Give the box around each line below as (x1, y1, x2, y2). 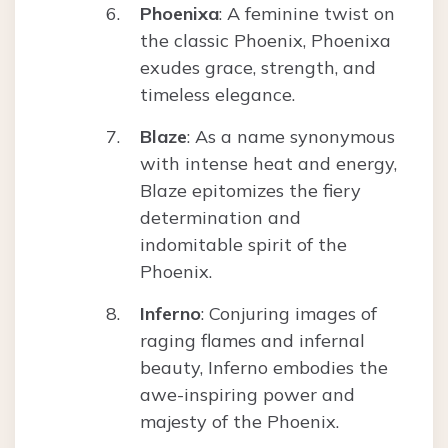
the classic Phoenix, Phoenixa (140, 29, 391, 53)
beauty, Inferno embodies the (140, 356, 388, 380)
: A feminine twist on (219, 2, 395, 26)
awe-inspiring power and (140, 383, 355, 407)
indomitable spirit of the (140, 233, 347, 257)
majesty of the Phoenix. (140, 410, 339, 434)
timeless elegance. (140, 83, 295, 107)
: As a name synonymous (187, 125, 395, 149)
